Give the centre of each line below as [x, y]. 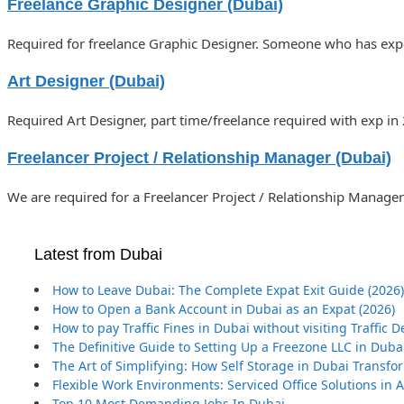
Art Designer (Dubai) [86, 81]
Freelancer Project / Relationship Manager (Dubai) [199, 157]
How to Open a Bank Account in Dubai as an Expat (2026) [224, 308]
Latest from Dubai [98, 254]
